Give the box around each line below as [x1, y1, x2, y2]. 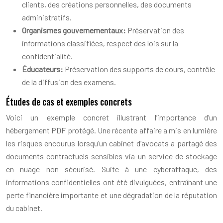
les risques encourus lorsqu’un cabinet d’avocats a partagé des [6, 138, 217, 148]
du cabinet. [6, 203, 42, 213]
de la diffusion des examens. [22, 77, 116, 87]
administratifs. [22, 12, 72, 22]
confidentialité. [22, 51, 73, 61]
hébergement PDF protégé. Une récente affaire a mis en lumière [6, 125, 217, 135]
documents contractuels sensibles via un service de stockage [6, 151, 217, 161]
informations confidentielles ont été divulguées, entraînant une [6, 177, 217, 187]
